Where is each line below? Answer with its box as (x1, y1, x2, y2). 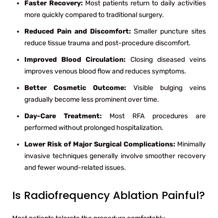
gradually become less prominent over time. (24, 95, 159, 104)
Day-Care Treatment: (24, 111, 109, 120)
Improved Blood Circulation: (24, 55, 130, 64)
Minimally (177, 140, 206, 148)
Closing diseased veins (130, 55, 206, 64)
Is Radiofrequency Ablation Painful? (12, 187, 205, 203)
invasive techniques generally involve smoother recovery (24, 151, 206, 160)
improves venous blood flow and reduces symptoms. (24, 67, 186, 75)
